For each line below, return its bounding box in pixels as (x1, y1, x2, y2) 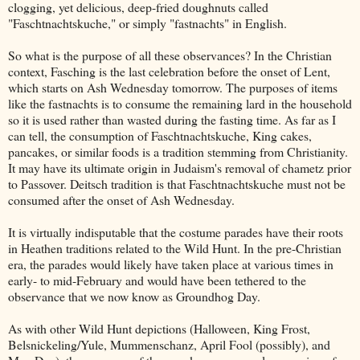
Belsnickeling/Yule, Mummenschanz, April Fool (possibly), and (8, 335, 330, 353)
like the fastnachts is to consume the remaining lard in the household (8, 94, 352, 112)
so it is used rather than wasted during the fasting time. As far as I (8, 110, 336, 128)
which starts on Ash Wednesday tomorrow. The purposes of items (8, 78, 337, 96)
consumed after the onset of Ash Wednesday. (8, 190, 235, 208)
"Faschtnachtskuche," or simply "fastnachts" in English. (8, 14, 287, 31)
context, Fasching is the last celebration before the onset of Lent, (8, 62, 330, 80)
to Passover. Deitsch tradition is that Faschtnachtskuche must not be (8, 174, 346, 192)
